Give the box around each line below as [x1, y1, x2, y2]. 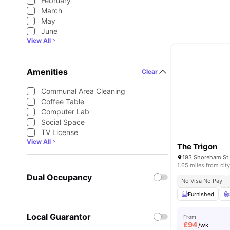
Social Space [41, 118, 85, 126]
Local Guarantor [27, 212, 91, 222]
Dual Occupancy [27, 172, 92, 182]
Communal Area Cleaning [41, 87, 125, 95]
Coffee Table [41, 97, 84, 106]
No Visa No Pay [181, 177, 223, 184]
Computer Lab [41, 107, 89, 116]
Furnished [188, 190, 215, 198]
